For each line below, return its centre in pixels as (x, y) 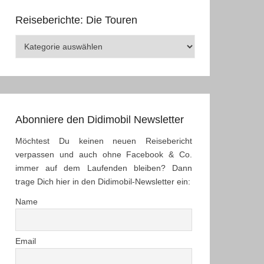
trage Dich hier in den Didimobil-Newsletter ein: (103, 181)
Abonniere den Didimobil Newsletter (100, 120)
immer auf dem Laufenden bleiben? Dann (104, 168)
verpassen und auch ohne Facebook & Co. (104, 154)
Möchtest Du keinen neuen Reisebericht (104, 141)
